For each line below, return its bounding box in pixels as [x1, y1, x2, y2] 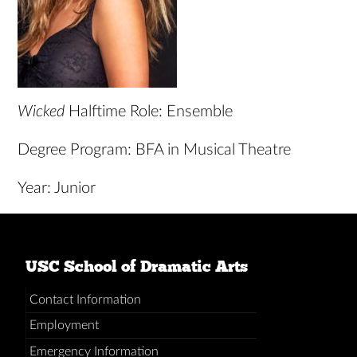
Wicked [18, 104, 69, 120]
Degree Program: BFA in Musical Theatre [18, 142, 292, 158]
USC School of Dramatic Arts [25, 257, 248, 276]
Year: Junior [18, 180, 96, 196]
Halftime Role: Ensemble [69, 104, 233, 120]
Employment [29, 319, 99, 332]
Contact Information [29, 292, 141, 306]
